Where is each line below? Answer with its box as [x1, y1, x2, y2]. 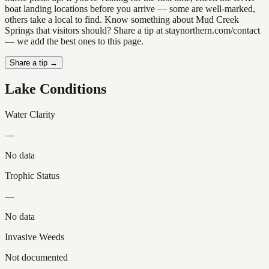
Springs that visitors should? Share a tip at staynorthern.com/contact [5, 25, 260, 36]
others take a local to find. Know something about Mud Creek [5, 14, 239, 25]
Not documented [5, 252, 68, 263]
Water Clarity [5, 109, 55, 120]
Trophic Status [5, 171, 59, 181]
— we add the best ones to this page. [5, 36, 144, 47]
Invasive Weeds [5, 232, 64, 243]
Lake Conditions [5, 81, 106, 97]
